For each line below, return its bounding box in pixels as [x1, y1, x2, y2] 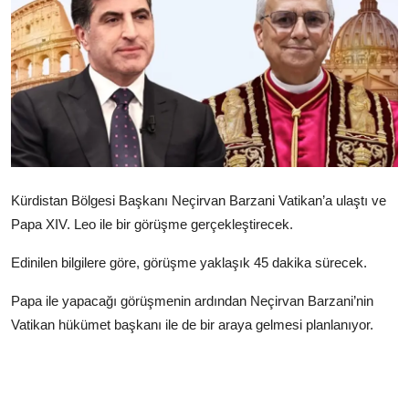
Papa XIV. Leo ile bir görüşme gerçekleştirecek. [11, 216, 293, 233]
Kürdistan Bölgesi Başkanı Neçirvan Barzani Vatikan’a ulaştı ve [11, 193, 386, 209]
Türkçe [31, 191, 69, 205]
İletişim [14, 133, 62, 152]
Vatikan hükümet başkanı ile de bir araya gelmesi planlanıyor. [11, 317, 373, 333]
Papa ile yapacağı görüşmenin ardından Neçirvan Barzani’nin [11, 293, 373, 309]
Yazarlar [14, 44, 70, 62]
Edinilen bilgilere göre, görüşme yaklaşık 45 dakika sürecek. [11, 255, 367, 271]
